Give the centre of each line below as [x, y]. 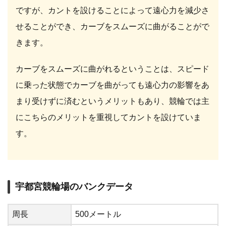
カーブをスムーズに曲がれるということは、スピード [112, 69]
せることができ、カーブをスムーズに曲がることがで [112, 27]
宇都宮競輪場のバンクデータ [74, 187]
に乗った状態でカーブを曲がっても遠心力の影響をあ [112, 85]
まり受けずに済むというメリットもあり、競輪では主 [112, 101]
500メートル [98, 214]
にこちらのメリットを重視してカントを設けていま [108, 118]
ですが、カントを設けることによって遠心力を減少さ [112, 11]
